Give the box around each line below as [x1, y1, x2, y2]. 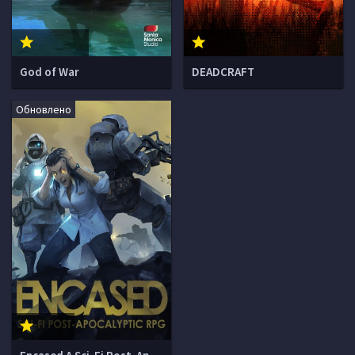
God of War [20, 64, 79, 79]
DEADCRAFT [192, 64, 254, 79]
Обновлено [16, 102, 71, 116]
